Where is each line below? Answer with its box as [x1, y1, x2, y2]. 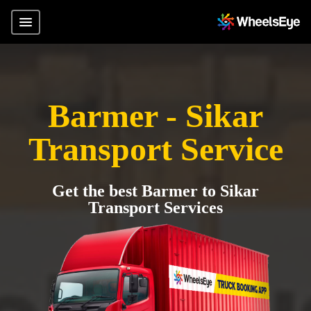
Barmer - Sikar [48, 97, 263, 134]
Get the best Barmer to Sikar [52, 182, 259, 200]
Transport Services [88, 199, 223, 217]
